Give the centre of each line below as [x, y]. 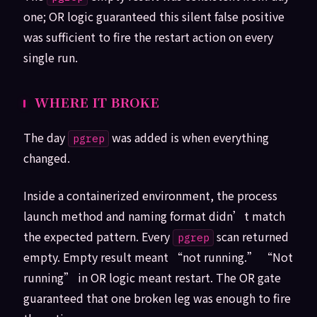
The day [45, 138]
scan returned [252, 237]
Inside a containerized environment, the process [150, 196]
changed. [46, 158]
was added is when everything [189, 138]
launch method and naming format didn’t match [154, 216]
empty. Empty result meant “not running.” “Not [158, 257]
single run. [50, 58]
